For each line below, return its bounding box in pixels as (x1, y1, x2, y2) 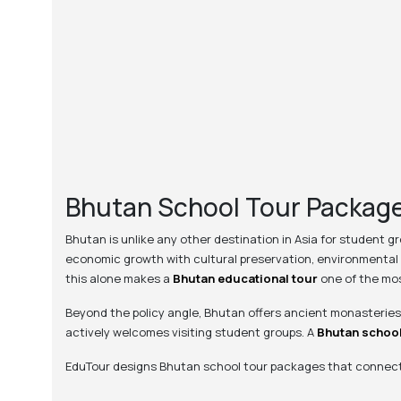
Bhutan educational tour (172, 270, 318, 287)
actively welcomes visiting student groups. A (64, 324, 317, 341)
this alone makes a (64, 270, 173, 287)
